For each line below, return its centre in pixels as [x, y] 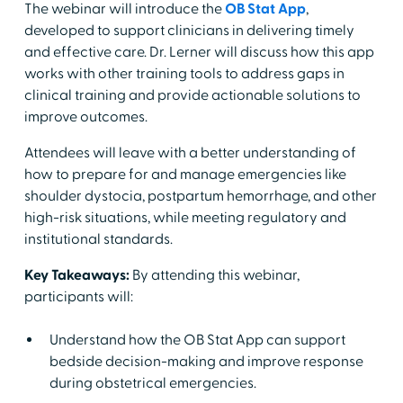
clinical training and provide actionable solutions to [192, 95]
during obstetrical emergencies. [152, 383]
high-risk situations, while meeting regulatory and [185, 217]
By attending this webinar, [215, 275]
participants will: [78, 296]
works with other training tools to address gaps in [184, 73]
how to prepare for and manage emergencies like [185, 174]
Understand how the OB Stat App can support [197, 340]
